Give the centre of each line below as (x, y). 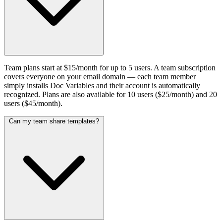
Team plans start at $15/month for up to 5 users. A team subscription (110, 67)
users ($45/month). (33, 103)
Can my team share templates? (54, 121)
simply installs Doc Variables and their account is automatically (102, 85)
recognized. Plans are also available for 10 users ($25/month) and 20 (111, 94)
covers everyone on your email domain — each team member (100, 76)
